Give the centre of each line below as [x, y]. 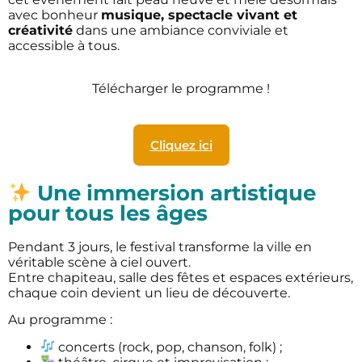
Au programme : [60, 320]
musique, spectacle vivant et [199, 15]
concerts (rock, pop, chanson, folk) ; [169, 347]
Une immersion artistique [174, 192]
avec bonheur [55, 15]
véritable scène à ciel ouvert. [99, 262]
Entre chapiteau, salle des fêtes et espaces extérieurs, [181, 277]
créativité [40, 30]
